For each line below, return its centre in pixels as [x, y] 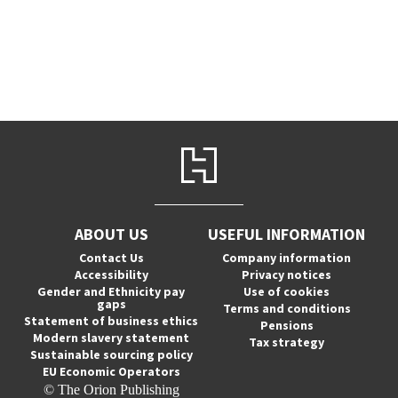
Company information [287, 258]
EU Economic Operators [111, 371]
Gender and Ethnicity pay [111, 291]
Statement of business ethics [111, 321]
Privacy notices [287, 275]
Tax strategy [287, 342]
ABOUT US [111, 234]
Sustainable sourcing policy [111, 354]
